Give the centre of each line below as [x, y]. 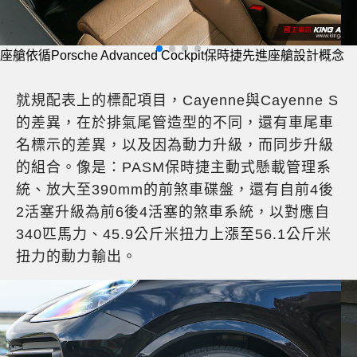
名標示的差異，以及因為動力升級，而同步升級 [175, 145]
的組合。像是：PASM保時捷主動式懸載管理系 [174, 168]
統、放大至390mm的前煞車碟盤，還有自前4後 [175, 190]
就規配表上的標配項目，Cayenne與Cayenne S [177, 101]
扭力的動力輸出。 [76, 257]
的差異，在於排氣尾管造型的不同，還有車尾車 [175, 123]
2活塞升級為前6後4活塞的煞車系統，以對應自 [173, 212]
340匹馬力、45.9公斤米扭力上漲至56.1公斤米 [174, 235]
